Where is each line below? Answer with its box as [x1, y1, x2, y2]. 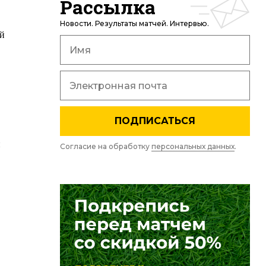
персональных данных [151, 142, 235, 151]
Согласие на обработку [60, 142, 151, 151]
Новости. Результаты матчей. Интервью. [60, 19, 209, 28]
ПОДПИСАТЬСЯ [115, 115, 195, 126]
